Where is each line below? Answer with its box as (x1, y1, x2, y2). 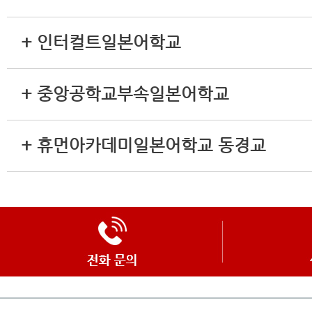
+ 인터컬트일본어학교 (21, 33, 181, 52)
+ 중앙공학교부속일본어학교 (21, 84, 229, 104)
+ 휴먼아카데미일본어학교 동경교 (21, 136, 266, 155)
